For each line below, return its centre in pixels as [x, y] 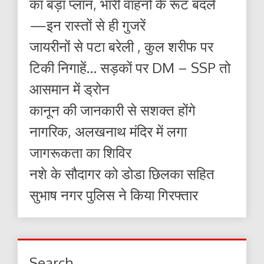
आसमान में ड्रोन [70, 88]
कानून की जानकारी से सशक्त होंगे [113, 110]
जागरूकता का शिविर [80, 152]
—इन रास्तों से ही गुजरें [88, 25]
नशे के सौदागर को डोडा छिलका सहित [122, 173]
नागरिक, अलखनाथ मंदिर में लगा [108, 131]
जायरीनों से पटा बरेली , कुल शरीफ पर [121, 46]
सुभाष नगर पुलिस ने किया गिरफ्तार [114, 194]
